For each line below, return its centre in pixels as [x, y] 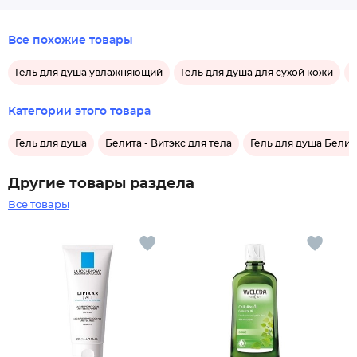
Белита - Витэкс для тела [169, 143]
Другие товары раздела [101, 184]
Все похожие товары [71, 41]
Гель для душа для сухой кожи [257, 73]
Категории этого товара [79, 112]
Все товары [39, 205]
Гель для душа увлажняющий [89, 73]
